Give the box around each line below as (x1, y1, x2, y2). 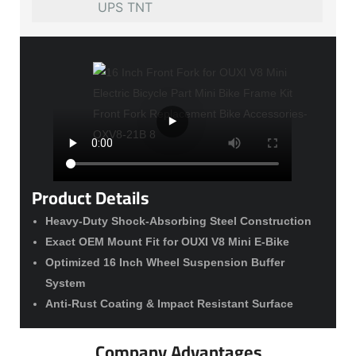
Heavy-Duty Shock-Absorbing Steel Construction (44, 215, 311, 228)
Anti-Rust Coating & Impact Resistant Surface (44, 297, 293, 311)
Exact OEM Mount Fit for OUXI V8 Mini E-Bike (44, 235, 289, 249)
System (44, 277, 85, 290)
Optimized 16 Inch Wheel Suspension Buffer (44, 256, 284, 269)
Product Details (32, 180, 149, 215)
